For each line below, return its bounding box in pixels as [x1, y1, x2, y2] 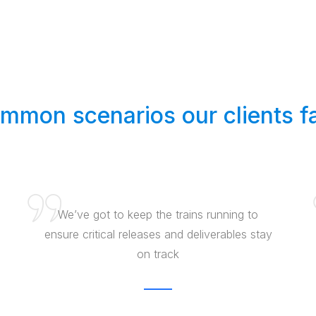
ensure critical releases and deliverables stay [44, 226, 272, 241]
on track [137, 246, 179, 261]
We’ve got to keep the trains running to [58, 207, 258, 221]
